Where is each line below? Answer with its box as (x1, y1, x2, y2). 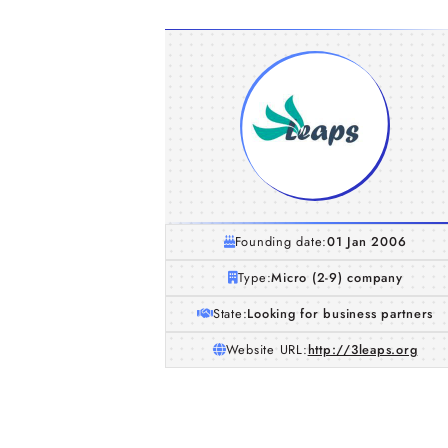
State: (212, 304, 248, 323)
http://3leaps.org (307, 340, 418, 359)
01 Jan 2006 (327, 232, 407, 251)
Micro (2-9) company (271, 268, 403, 287)
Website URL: (225, 340, 308, 359)
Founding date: (234, 232, 328, 251)
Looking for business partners (247, 304, 434, 323)
